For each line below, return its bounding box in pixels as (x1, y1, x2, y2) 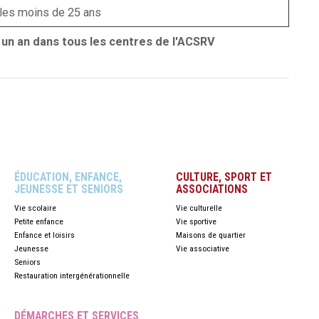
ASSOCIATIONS (175, 182, 248, 196)
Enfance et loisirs (14, 230, 75, 240)
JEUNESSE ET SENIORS (14, 182, 123, 196)
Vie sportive (175, 216, 216, 226)
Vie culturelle (175, 203, 222, 213)
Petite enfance (14, 216, 63, 226)
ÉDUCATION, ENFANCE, (14, 170, 122, 184)
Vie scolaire (14, 203, 56, 213)
